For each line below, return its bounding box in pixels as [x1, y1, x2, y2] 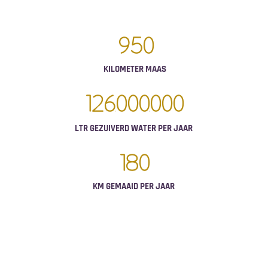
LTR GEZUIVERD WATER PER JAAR [75, 122, 193, 134]
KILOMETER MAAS [103, 63, 167, 75]
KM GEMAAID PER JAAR [93, 180, 175, 192]
